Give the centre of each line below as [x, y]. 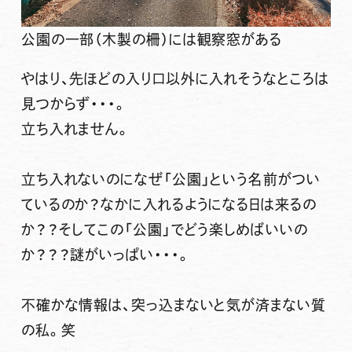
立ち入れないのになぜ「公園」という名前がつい [170, 180]
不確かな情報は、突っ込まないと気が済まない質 [173, 305]
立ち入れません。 [76, 129]
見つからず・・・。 [74, 104]
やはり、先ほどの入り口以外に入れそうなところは [175, 79]
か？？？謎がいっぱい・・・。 [106, 255]
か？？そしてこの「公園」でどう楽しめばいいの [164, 230]
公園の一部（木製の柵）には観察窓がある [151, 40]
